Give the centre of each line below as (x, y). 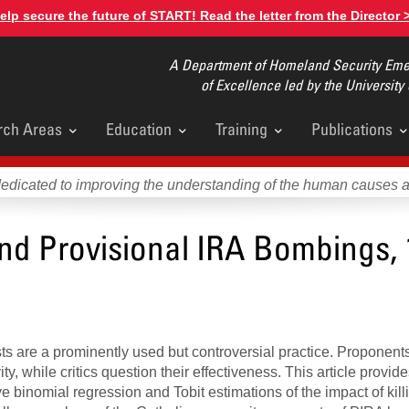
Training (241, 129)
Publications (352, 129)
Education (139, 129)
